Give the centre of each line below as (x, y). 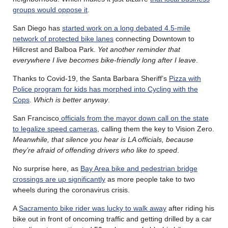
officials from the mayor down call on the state (134, 118)
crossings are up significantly (59, 179)
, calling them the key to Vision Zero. (156, 129)
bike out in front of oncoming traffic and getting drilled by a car (112, 219)
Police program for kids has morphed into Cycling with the (105, 89)
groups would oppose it (50, 9)
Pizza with (185, 78)
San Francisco (36, 118)
